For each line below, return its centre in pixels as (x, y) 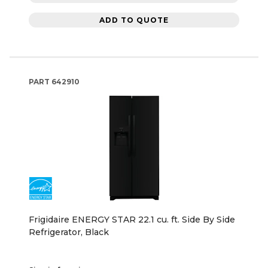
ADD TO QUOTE (134, 20)
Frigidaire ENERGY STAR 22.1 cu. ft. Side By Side (132, 220)
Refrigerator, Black (69, 232)
